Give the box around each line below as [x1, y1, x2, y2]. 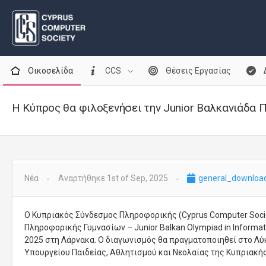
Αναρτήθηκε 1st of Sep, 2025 [58, 173, 168, 183]
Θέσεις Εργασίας [164, 66, 232, 75]
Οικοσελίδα [26, 66, 73, 75]
